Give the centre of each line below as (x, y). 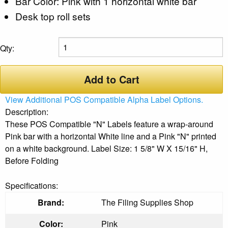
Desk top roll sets (53, 16)
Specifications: (32, 185)
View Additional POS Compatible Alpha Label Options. (104, 99)
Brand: (51, 202)
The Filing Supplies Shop (147, 202)
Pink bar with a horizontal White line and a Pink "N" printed (111, 136)
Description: (27, 111)
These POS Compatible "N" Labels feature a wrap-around (109, 124)
